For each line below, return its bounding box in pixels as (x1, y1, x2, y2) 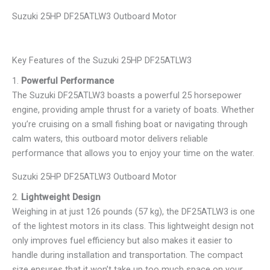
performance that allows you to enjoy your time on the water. (12, 148, 254, 159)
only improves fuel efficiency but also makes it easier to (12, 234, 233, 246)
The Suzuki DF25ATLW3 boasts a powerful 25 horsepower (12, 90, 242, 101)
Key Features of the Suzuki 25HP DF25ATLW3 (12, 54, 192, 66)
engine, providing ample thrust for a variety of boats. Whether (12, 104, 254, 116)
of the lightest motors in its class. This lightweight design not (12, 220, 254, 231)
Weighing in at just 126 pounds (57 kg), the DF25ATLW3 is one (12, 206, 255, 217)
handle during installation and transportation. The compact (12, 249, 243, 260)
